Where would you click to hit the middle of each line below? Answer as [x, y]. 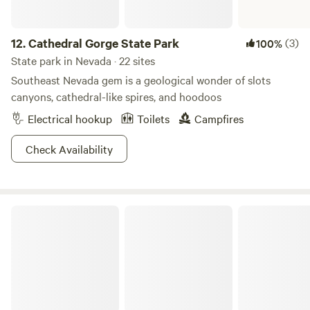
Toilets [153, 118]
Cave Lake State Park [56, 210]
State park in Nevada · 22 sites [83, 60]
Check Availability [69, 149]
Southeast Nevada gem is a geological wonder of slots [141, 80]
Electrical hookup [70, 118]
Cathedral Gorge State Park [104, 43]
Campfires [219, 118]
